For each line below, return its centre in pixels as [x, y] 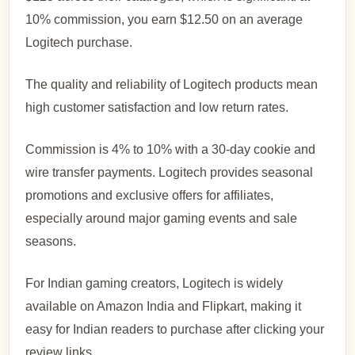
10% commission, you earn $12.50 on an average [164, 19]
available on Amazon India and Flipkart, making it [164, 306]
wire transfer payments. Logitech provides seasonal [170, 172]
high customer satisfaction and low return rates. [157, 107]
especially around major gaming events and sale [162, 218]
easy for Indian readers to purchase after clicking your [175, 329]
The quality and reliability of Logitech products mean [172, 84]
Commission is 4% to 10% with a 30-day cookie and [171, 149]
